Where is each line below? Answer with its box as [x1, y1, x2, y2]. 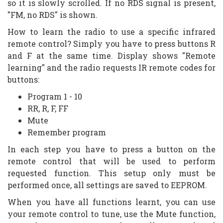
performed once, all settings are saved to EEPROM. [7, 179, 207, 190]
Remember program [27, 126, 106, 137]
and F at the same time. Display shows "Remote [7, 50, 216, 61]
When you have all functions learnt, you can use [7, 196, 216, 207]
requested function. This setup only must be [7, 167, 216, 178]
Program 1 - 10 [27, 91, 82, 102]
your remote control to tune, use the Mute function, [7, 208, 216, 219]
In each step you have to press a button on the [7, 143, 216, 154]
